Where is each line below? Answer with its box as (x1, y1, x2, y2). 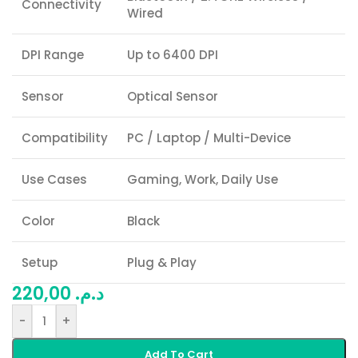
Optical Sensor (127, 88, 218, 105)
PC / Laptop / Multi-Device (127, 129, 291, 147)
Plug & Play (127, 254, 197, 272)
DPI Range (22, 46, 84, 64)
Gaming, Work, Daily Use (127, 171, 278, 189)
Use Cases (22, 171, 87, 189)
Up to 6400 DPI (127, 46, 218, 64)
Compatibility (22, 129, 108, 147)
